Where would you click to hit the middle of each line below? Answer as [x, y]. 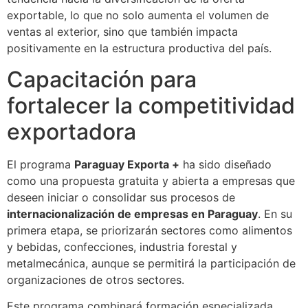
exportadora [71, 131]
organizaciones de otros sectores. [96, 279]
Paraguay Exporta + [127, 164]
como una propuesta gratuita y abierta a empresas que [151, 180]
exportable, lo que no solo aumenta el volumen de [138, 15]
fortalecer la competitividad [151, 105]
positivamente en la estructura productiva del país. [139, 48]
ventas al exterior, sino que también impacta [122, 32]
